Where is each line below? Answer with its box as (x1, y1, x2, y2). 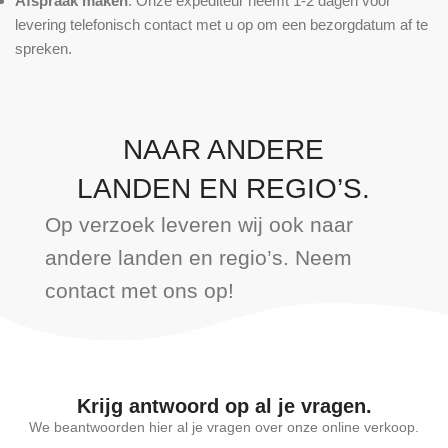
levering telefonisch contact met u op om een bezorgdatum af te (15, 16, 428, 33)
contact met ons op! (45, 279, 234, 302)
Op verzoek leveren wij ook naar (45, 213, 353, 236)
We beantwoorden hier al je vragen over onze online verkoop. (29, 419, 419, 435)
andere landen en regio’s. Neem (45, 246, 352, 269)
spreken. (15, 40, 72, 57)
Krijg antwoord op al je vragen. (76, 395, 372, 417)
